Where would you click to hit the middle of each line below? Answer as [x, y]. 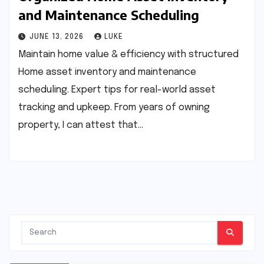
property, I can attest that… [81, 125]
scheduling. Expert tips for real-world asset [117, 90]
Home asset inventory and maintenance [107, 72]
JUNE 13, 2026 [58, 37]
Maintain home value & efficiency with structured [128, 54]
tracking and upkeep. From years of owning [114, 107]
